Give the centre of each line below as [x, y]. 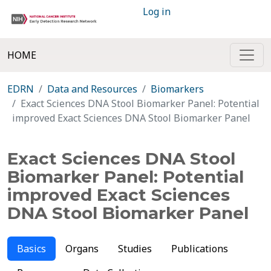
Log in [157, 11]
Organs [82, 249]
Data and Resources [92, 89]
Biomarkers [177, 89]
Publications [200, 249]
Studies [135, 249]
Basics [31, 249]
